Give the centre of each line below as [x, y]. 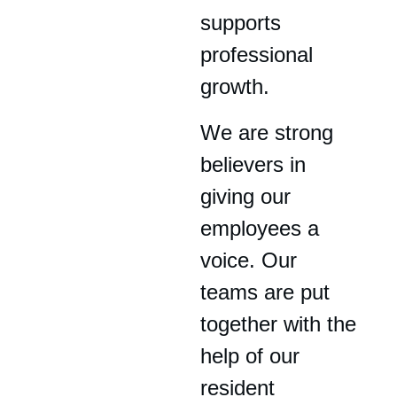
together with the [282, 324]
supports [244, 23]
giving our [249, 196]
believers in [257, 164]
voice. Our [252, 260]
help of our [253, 356]
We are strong [270, 132]
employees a [263, 228]
